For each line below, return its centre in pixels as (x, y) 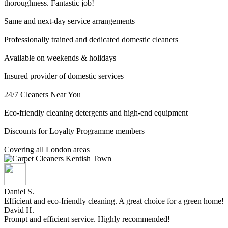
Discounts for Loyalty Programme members (74, 131)
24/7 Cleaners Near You (42, 94)
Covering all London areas (47, 149)
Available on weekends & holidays (60, 58)
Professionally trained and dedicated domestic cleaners (91, 39)
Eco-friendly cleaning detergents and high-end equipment (96, 112)
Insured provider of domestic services (64, 76)
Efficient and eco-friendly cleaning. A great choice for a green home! (114, 201)
